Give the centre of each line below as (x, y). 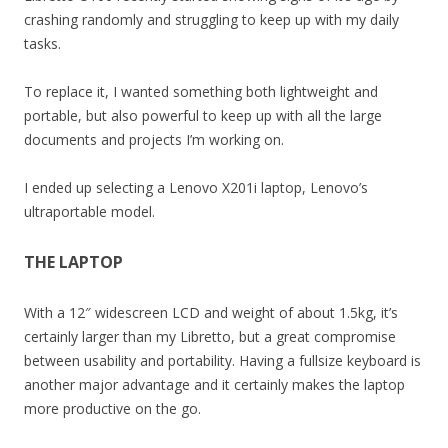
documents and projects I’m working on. (154, 139)
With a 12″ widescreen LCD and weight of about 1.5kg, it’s (211, 312)
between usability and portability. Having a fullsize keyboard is (222, 360)
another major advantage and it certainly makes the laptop (214, 384)
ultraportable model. (89, 211)
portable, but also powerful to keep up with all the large (203, 115)
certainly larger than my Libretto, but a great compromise (210, 336)
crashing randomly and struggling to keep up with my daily (211, 19)
